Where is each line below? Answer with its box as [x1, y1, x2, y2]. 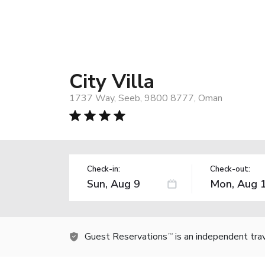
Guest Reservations [85, 230, 167, 243]
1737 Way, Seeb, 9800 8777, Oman [69, 91, 222, 105]
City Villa [69, 67, 154, 95]
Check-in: [87, 163, 120, 174]
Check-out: [209, 163, 250, 174]
